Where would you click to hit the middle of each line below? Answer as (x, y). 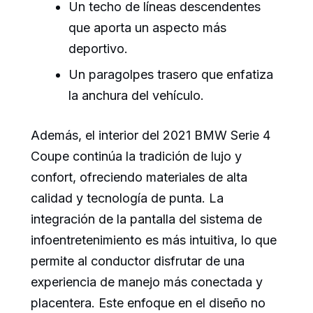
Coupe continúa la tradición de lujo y (136, 156)
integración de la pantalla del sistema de (146, 219)
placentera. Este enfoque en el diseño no (148, 303)
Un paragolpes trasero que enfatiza (171, 75)
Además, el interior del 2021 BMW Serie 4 (151, 136)
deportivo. (98, 49)
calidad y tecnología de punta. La (127, 198)
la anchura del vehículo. (136, 96)
